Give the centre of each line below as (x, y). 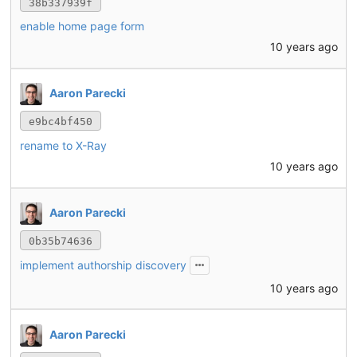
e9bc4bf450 (60, 122)
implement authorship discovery (103, 265)
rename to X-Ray (63, 145)
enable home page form (82, 26)
